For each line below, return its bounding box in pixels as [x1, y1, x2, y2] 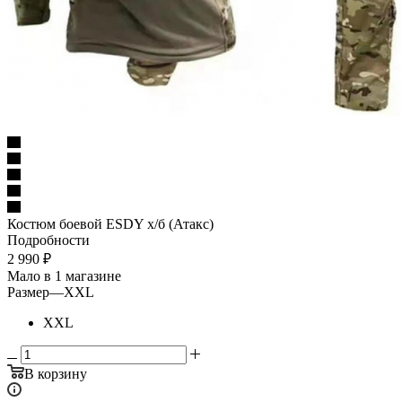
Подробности [7, 232, 90, 248]
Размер [7, 284, 49, 300]
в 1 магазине [44, 267, 121, 284]
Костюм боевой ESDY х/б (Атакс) [7, 215, 214, 232]
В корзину [24, 365, 87, 381]
